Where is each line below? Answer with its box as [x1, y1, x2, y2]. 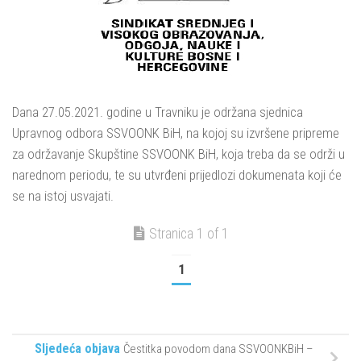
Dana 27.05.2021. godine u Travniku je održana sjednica [12, 104, 303, 120]
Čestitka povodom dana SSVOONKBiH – [123, 342, 313, 357]
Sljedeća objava [35, 341, 120, 357]
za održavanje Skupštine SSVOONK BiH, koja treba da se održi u [12, 146, 345, 162]
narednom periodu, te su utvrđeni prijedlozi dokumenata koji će [12, 167, 342, 183]
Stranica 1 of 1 [149, 225, 229, 242]
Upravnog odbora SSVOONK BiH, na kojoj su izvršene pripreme [12, 125, 339, 141]
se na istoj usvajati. [12, 188, 114, 204]
